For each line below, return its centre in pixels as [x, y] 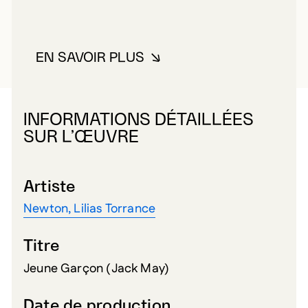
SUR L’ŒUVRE [81, 137]
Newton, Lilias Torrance [90, 209]
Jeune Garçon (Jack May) [97, 268]
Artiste [50, 187]
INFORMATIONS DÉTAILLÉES [139, 120]
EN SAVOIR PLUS [90, 57]
